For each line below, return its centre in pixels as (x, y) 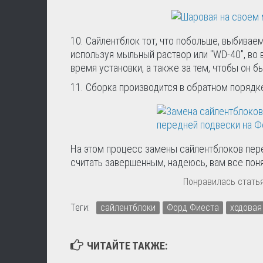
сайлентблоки (128, 207)
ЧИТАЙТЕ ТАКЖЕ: (127, 245)
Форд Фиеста (193, 207)
